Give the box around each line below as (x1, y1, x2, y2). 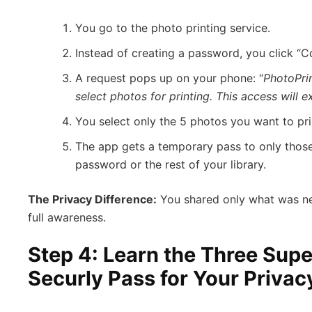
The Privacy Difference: (28, 192, 157, 206)
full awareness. (28, 210, 106, 224)
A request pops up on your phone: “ (75, 70, 263, 85)
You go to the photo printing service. (75, 20, 270, 35)
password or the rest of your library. (75, 157, 266, 171)
